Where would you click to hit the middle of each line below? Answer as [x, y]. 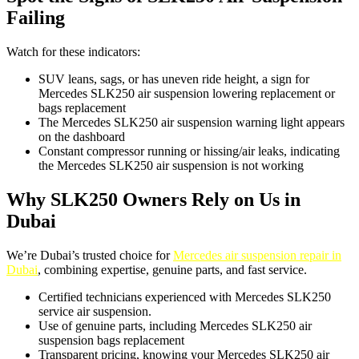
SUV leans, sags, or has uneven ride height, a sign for [174, 79]
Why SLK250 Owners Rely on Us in [153, 200]
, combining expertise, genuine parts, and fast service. [172, 270]
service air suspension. [95, 312]
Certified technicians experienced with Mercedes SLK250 [185, 297]
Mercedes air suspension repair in [257, 256]
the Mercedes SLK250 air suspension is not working [171, 166]
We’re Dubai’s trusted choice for [90, 256]
